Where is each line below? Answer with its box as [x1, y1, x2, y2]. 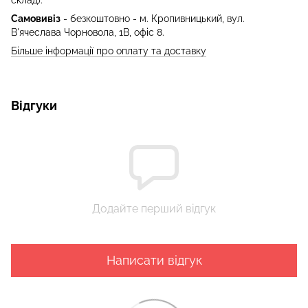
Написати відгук [106, 253, 202, 268]
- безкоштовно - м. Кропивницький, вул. [60, 12, 245, 24]
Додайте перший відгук [92, 201, 216, 215]
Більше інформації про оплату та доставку [11, 45, 206, 56]
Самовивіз [11, 12, 60, 24]
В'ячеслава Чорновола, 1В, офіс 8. [11, 26, 164, 38]
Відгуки [11, 98, 57, 113]
